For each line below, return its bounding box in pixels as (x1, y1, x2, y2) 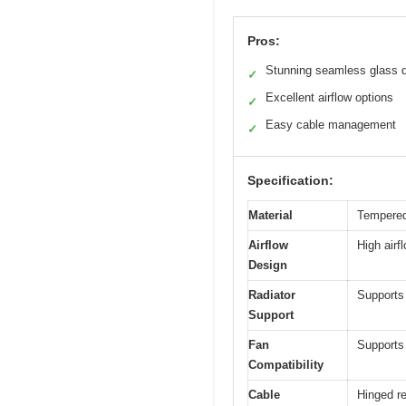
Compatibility (248, 357, 324, 372)
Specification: (247, 172, 333, 188)
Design (248, 257, 287, 272)
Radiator (248, 287, 295, 302)
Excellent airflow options (266, 90, 393, 104)
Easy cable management (266, 117, 396, 131)
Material (248, 208, 293, 222)
